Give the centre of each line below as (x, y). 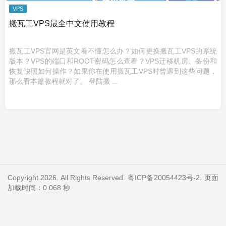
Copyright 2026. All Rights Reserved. (68, 178)
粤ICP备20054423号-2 (164, 178)
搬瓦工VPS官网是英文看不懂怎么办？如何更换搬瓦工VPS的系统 (113, 51)
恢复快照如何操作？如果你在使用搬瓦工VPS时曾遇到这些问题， (113, 71)
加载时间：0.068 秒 (39, 188)
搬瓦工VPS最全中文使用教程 (62, 23)
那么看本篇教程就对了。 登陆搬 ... (64, 81)
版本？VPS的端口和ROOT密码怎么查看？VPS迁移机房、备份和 (113, 61)
